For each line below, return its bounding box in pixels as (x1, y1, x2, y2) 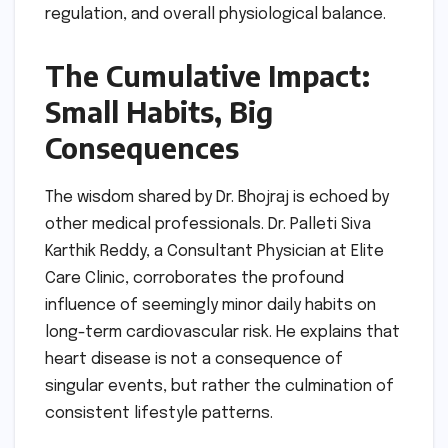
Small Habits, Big (45, 93, 273, 129)
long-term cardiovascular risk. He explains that (45, 323, 400, 341)
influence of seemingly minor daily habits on (45, 296, 376, 314)
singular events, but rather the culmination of (45, 377, 394, 395)
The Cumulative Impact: (45, 57, 370, 93)
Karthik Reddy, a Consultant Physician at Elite (45, 242, 384, 260)
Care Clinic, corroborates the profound (45, 269, 344, 287)
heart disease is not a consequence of (45, 350, 343, 368)
